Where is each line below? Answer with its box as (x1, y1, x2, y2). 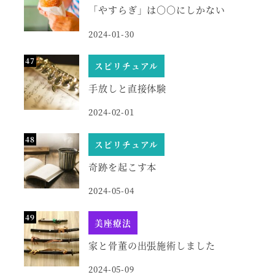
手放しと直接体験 (88, 82, 167, 95)
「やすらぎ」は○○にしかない (88, 3, 226, 17)
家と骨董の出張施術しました (88, 238, 216, 252)
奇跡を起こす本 (88, 160, 157, 173)
